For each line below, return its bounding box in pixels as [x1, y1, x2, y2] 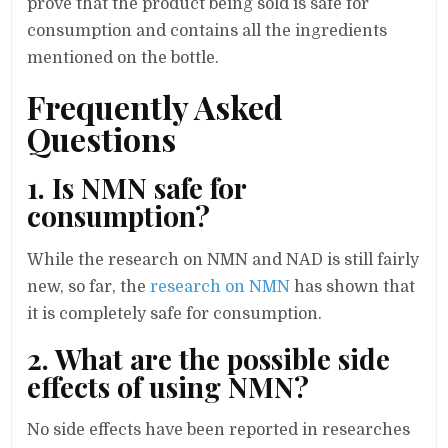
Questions [27, 116, 177, 160]
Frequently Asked [27, 84, 284, 128]
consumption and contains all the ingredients [27, 21, 388, 40]
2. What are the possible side [27, 339, 391, 377]
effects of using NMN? [27, 367, 310, 405]
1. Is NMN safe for [27, 169, 247, 207]
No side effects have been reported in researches [27, 421, 411, 440]
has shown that [290, 277, 416, 296]
